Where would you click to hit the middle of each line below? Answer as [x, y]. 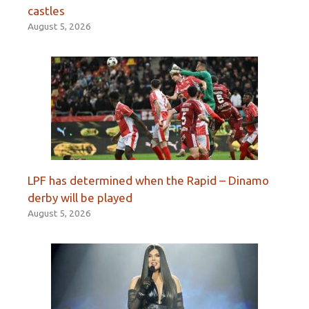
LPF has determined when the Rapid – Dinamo [148, 181]
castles [46, 11]
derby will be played [80, 198]
